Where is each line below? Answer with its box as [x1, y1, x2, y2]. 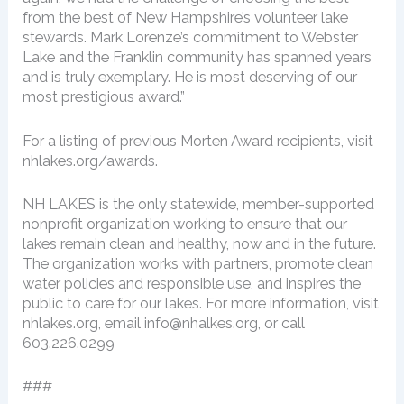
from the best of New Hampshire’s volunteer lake [23, 9, 349, 27]
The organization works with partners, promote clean [23, 254, 374, 272]
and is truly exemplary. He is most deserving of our [23, 69, 358, 87]
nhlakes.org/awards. [23, 151, 159, 170]
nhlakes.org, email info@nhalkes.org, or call [23, 314, 306, 332]
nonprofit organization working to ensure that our [23, 215, 348, 233]
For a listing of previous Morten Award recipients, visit [23, 132, 374, 150]
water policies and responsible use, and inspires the [23, 274, 362, 292]
